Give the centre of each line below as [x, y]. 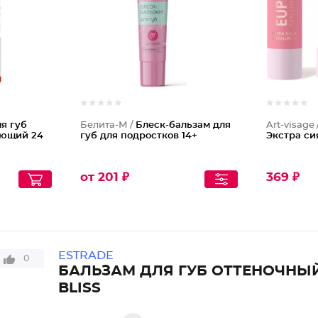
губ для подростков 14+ [138, 136]
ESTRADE [86, 256]
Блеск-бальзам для [183, 125]
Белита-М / [108, 125]
